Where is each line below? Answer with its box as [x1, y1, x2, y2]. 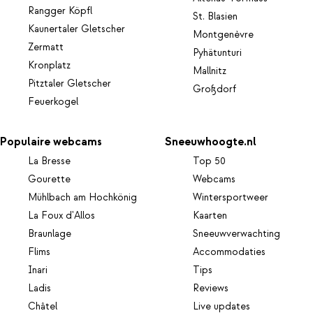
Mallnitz [193, 64, 227, 78]
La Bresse [28, 155, 71, 168]
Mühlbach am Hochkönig [28, 191, 137, 205]
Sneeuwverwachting [193, 228, 281, 241]
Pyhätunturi [193, 46, 242, 59]
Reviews [193, 282, 229, 296]
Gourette [28, 173, 71, 187]
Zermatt [28, 41, 64, 54]
